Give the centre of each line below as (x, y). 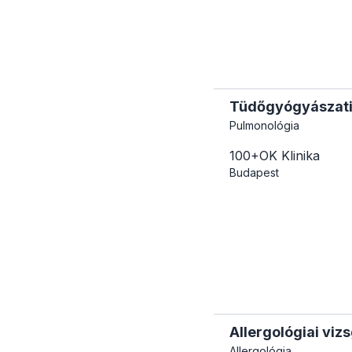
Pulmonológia (264, 125)
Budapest (254, 172)
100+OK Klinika (275, 155)
